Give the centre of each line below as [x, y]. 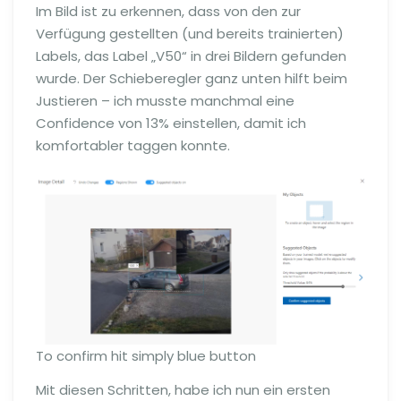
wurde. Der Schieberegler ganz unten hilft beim [192, 79]
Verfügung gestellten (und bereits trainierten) [190, 34]
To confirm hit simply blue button [146, 356]
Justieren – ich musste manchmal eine [165, 101]
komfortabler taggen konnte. [133, 146]
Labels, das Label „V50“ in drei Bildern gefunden [191, 56]
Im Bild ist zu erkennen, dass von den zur [168, 12]
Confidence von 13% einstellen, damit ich [171, 124]
